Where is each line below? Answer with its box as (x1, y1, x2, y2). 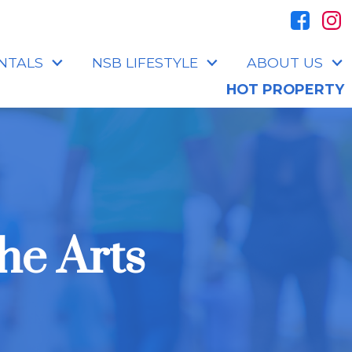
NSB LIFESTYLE (92, 53, 199, 71)
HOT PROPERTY (225, 81, 344, 98)
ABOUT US (246, 53, 323, 71)
